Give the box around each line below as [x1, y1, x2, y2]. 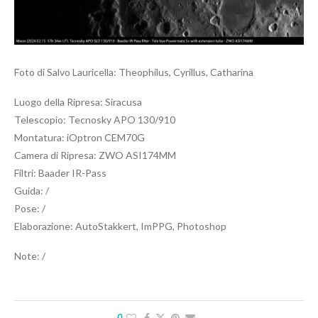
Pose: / [14, 202, 45, 214]
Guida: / [14, 184, 49, 197]
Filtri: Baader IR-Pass [14, 166, 106, 179]
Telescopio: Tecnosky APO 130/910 [14, 113, 175, 126]
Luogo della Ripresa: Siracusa [14, 95, 142, 108]
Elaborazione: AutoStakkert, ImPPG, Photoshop [14, 219, 226, 232]
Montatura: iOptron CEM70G [14, 131, 145, 143]
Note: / [14, 249, 45, 262]
